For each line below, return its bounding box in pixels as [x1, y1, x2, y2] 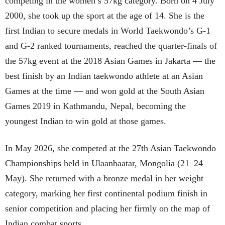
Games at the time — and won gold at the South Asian [5, 85, 204, 96]
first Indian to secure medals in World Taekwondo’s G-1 [5, 25, 210, 36]
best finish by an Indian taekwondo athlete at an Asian [5, 70, 203, 81]
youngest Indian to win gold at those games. [5, 116, 166, 126]
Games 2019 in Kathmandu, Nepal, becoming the [5, 100, 186, 111]
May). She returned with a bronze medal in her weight [5, 173, 203, 183]
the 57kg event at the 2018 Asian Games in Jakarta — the [5, 55, 215, 66]
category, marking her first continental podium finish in [5, 188, 207, 198]
